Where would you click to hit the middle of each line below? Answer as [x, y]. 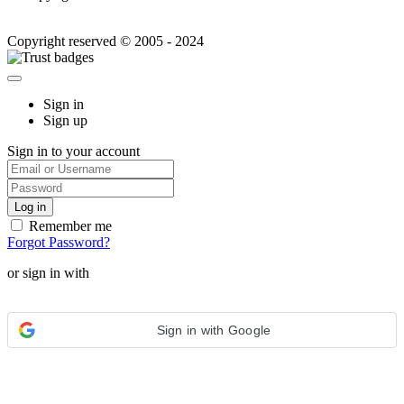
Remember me [69, 225]
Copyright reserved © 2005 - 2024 [106, 41]
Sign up [65, 120]
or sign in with [48, 272]
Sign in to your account [73, 151]
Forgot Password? [59, 242]
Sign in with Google [214, 330]
